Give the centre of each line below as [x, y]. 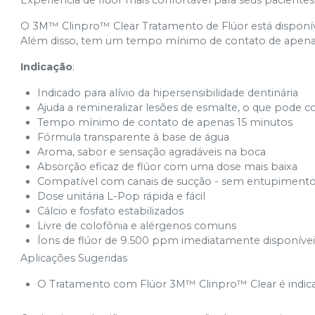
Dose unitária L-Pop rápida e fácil [122, 196]
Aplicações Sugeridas [74, 258]
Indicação [47, 67]
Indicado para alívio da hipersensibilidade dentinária [168, 93]
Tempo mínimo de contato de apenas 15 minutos [165, 122]
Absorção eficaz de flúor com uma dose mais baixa [168, 167]
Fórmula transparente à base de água [134, 137]
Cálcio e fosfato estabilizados [111, 211]
